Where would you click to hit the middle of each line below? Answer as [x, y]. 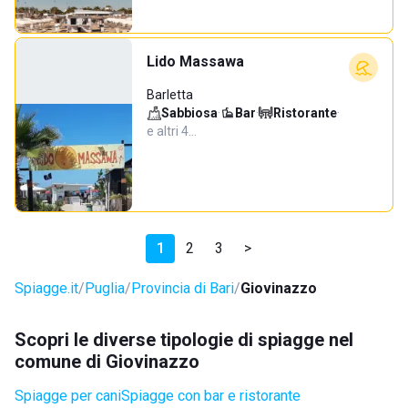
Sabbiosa [189, 113]
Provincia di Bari [183, 288]
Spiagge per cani [68, 396]
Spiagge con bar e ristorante [211, 396]
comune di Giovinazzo [107, 362]
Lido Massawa [195, 61]
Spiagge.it [46, 288]
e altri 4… [172, 131]
